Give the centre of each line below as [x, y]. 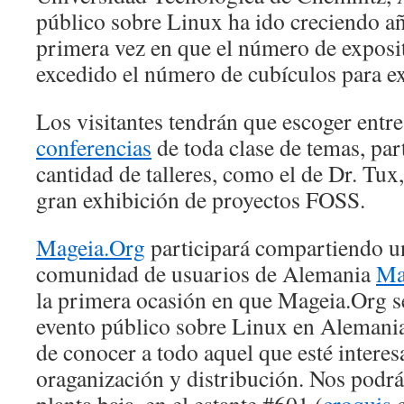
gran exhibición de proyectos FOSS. [201, 199]
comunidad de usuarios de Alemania [206, 273]
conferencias [94, 147]
